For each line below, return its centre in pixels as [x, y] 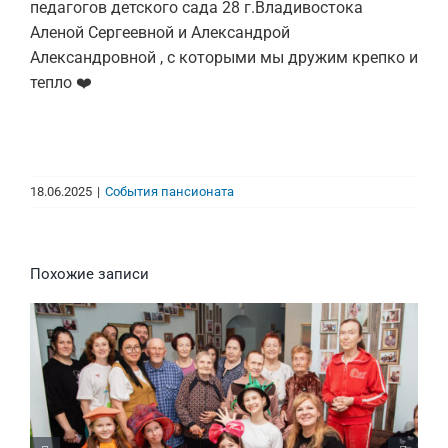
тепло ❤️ [61, 82]
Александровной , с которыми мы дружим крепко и [224, 57]
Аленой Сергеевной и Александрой [160, 32]
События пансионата [169, 191]
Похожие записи [89, 274]
